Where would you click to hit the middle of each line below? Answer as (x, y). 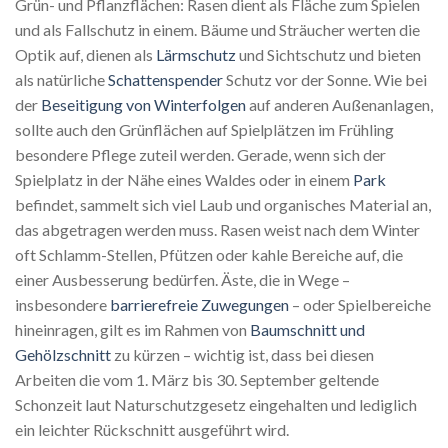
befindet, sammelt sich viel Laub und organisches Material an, (223, 204)
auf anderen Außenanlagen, (339, 104)
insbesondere (62, 304)
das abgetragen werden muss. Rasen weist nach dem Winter (217, 229)
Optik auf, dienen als (85, 54)
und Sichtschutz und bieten (328, 54)
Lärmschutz (196, 54)
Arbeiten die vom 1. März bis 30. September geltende (197, 379)
